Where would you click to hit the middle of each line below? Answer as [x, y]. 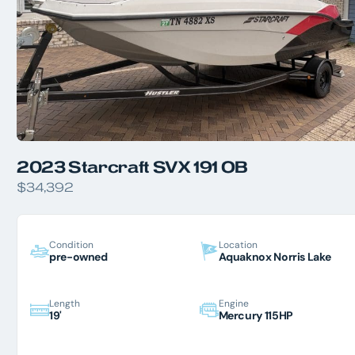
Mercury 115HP [256, 316]
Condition [71, 244]
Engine [233, 303]
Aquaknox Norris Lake [275, 256]
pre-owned [78, 256]
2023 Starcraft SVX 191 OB [132, 166]
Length [65, 303]
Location [238, 244]
